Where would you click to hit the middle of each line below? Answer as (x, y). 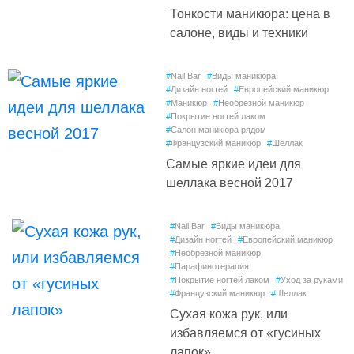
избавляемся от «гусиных (245, 333)
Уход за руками (312, 280)
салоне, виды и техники (239, 33)
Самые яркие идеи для (233, 164)
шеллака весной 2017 (230, 183)
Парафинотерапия (212, 266)
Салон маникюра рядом (218, 130)
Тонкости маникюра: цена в (250, 14)
